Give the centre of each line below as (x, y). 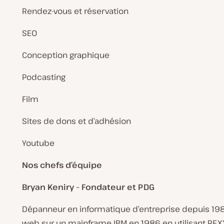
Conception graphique (66, 55)
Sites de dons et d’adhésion (76, 121)
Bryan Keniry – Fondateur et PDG (88, 187)
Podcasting (44, 77)
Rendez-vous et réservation (75, 11)
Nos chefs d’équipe (62, 165)
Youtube (38, 143)
